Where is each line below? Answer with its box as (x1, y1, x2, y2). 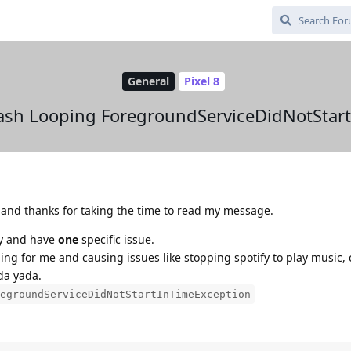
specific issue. (78, 231, 154, 247)
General (128, 74, 169, 89)
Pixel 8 (184, 74, 219, 89)
